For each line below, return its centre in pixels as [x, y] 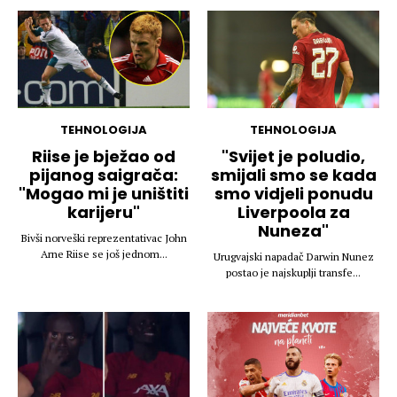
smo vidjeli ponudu [293, 193]
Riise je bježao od [104, 156]
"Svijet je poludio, [293, 156]
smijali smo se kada [293, 175]
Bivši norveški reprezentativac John [104, 237]
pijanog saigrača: [104, 175]
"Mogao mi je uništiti [104, 193]
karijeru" [104, 212]
